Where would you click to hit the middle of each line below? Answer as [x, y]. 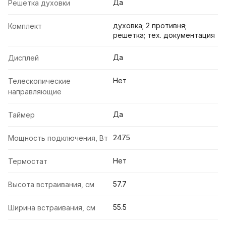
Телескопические [39, 81]
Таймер [21, 115]
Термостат [28, 161]
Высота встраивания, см [51, 185]
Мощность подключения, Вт [58, 138]
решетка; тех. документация [164, 35]
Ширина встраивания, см [52, 208]
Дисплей [23, 58]
